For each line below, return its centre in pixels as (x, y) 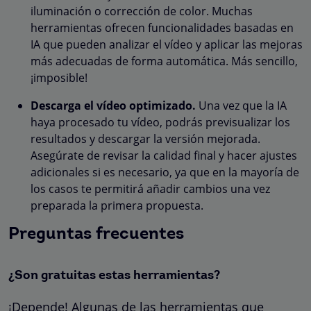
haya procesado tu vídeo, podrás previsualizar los (160, 122)
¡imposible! (59, 77)
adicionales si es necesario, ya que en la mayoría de (165, 172)
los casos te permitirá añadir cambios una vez (150, 188)
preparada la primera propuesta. (117, 205)
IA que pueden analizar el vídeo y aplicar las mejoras (167, 44)
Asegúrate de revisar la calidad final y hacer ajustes (164, 155)
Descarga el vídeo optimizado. (113, 105)
